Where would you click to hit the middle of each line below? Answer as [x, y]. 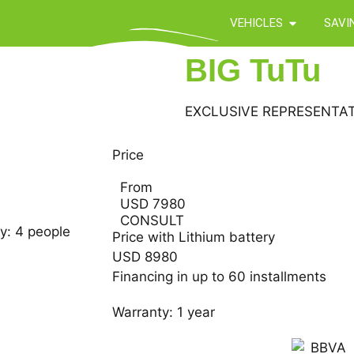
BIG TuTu [253, 70]
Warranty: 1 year [164, 312]
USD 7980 [153, 203]
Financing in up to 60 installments [219, 276]
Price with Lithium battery [194, 237]
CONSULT [152, 220]
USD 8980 [145, 256]
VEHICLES [256, 23]
